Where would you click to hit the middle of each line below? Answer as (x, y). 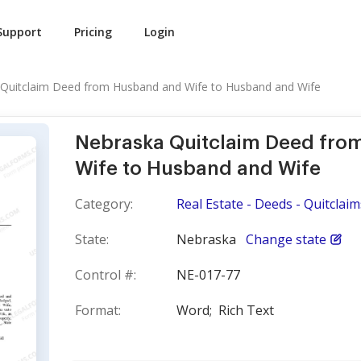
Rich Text (246, 310)
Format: (98, 310)
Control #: (106, 275)
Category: (104, 204)
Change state (286, 239)
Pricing (93, 32)
